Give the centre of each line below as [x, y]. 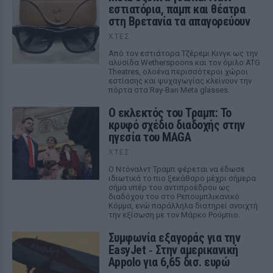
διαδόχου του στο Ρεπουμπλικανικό [174, 197]
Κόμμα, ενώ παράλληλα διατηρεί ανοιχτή [183, 206]
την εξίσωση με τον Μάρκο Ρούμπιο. [174, 215]
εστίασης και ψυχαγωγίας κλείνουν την [180, 81]
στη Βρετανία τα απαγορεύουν [179, 21]
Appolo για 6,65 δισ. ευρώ [169, 262]
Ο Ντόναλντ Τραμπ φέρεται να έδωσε [176, 169]
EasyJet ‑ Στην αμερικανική [173, 250]
